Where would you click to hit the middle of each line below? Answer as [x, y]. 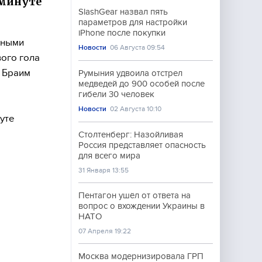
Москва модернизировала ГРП [141, 256]
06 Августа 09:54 [138, 47]
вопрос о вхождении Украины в [142, 206]
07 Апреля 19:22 [105, 231]
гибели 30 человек [116, 94]
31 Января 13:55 [104, 170]
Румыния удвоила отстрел [130, 73]
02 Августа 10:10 [136, 109]
